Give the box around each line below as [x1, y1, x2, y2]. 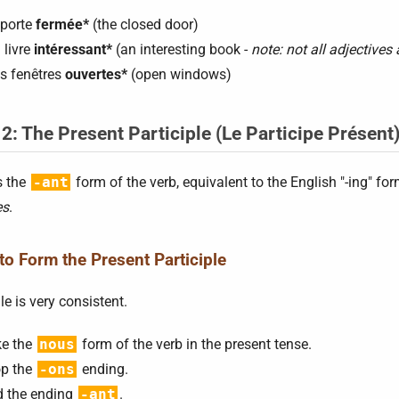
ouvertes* [65, 66, 127, 83]
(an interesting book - [112, 41, 251, 58]
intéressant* [34, 41, 112, 58]
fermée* [36, 16, 89, 33]
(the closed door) [89, 16, 199, 33]
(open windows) [127, 66, 232, 83]
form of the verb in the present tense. [78, 336, 312, 353]
